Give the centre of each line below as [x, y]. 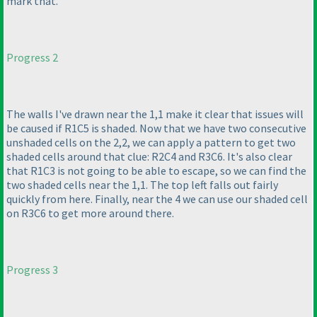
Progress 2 [32, 58]
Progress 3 [32, 270]
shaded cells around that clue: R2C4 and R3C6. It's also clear [149, 157]
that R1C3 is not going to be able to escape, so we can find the [156, 171]
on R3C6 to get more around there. [90, 213]
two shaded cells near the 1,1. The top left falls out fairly [142, 185]
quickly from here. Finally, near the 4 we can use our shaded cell [157, 199]
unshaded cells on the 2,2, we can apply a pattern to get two [151, 143]
